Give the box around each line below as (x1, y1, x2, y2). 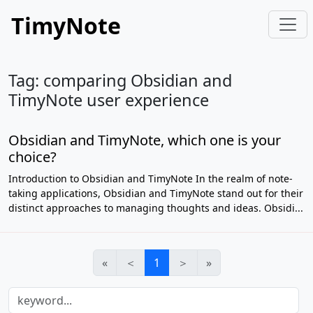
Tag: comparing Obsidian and (8, 69, 232, 92)
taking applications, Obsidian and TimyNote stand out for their (8, 187, 303, 200)
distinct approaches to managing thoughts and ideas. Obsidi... (8, 201, 303, 214)
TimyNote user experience (8, 89, 209, 111)
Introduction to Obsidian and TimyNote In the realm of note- (8, 172, 293, 185)
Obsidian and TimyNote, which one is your (8, 131, 281, 150)
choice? (8, 147, 57, 166)
